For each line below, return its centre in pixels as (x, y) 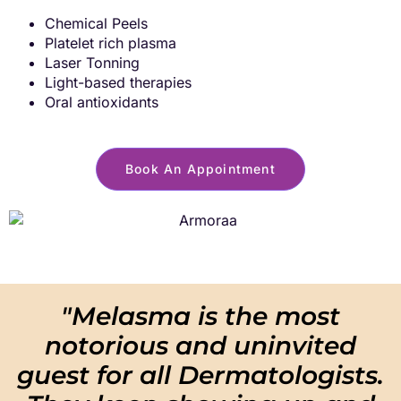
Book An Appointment (200, 169)
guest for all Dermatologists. (200, 375)
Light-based (87, 83)
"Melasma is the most (200, 316)
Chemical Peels (96, 24)
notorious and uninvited (200, 346)
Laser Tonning (92, 63)
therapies (161, 83)
